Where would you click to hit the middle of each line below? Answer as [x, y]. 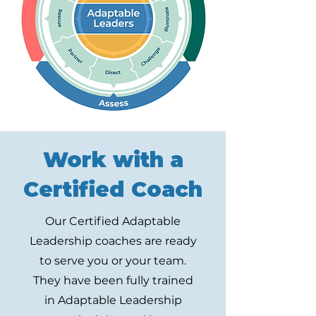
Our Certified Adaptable [113, 221]
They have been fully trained [113, 280]
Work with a [113, 160]
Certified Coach [113, 189]
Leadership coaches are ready [113, 241]
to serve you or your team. [113, 261]
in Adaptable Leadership [113, 300]
